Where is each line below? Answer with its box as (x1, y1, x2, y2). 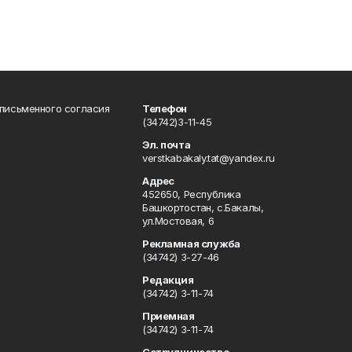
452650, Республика (142, 187, 241, 200)
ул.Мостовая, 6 (142, 214, 214, 227)
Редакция (142, 273, 194, 286)
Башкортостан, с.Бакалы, (142, 200, 264, 214)
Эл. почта (142, 137, 191, 151)
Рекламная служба (142, 236, 240, 250)
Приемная (142, 309, 195, 322)
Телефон (142, 101, 188, 115)
